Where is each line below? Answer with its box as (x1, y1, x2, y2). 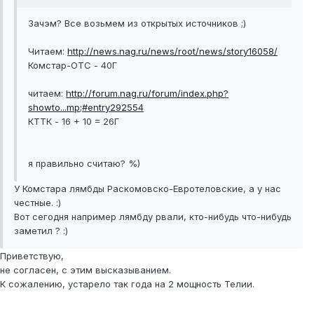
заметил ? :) (14, 225, 68, 237)
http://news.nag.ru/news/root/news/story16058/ (67, 46, 278, 57)
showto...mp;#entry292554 (28, 102, 144, 114)
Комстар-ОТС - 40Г (28, 60, 117, 71)
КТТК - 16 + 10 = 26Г (28, 116, 119, 128)
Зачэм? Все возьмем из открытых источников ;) (28, 18, 246, 29)
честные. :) (14, 197, 61, 209)
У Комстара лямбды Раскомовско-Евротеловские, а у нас (14, 183, 281, 195)
